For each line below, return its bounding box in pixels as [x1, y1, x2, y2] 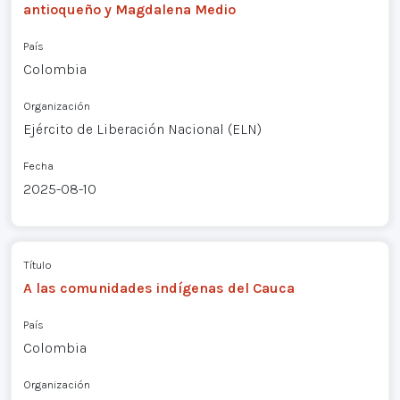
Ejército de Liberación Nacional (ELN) [22, 121, 262, 138]
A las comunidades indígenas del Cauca [22, 279, 295, 296]
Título [22, 257, 52, 271]
